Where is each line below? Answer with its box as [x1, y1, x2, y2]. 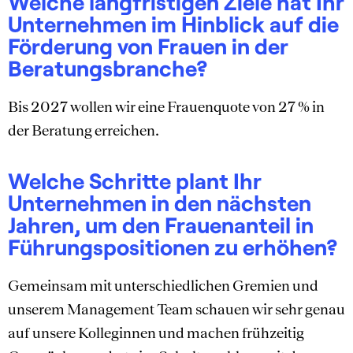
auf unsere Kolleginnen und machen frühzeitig [8, 323, 304, 341]
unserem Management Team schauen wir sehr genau [8, 299, 345, 318]
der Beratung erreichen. [8, 121, 159, 139]
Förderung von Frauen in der [8, 32, 288, 60]
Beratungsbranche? [8, 54, 208, 82]
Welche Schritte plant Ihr [8, 166, 262, 194]
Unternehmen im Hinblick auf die [8, 10, 339, 38]
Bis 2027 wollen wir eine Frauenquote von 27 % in [8, 98, 325, 116]
